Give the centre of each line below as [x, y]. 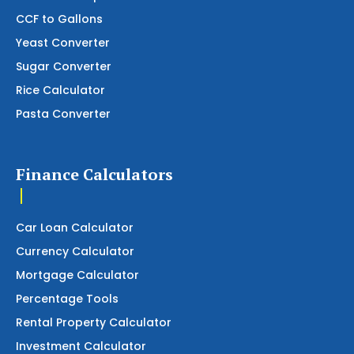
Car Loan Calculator [75, 227]
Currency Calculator [75, 251]
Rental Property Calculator [94, 322]
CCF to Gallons [59, 19]
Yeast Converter [63, 42]
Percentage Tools [67, 298]
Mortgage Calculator [77, 275]
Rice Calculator [60, 90]
